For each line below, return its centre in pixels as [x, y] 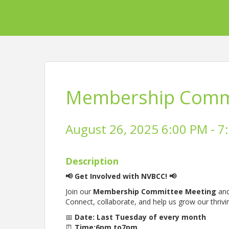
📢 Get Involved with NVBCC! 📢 [121, 176]
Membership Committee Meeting [155, 191]
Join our [79, 191]
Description [92, 161]
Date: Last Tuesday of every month [141, 217]
